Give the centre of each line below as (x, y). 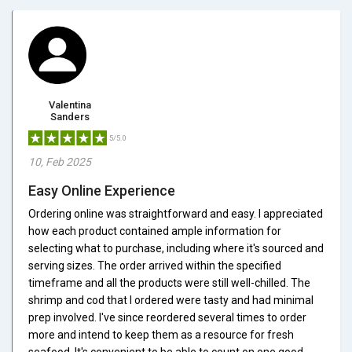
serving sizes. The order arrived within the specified (155, 265)
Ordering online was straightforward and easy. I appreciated (176, 213)
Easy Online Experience (102, 190)
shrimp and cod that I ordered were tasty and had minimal (171, 300)
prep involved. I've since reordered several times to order (167, 317)
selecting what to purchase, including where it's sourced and (176, 248)
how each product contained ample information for (155, 231)
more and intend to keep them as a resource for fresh (161, 334)
